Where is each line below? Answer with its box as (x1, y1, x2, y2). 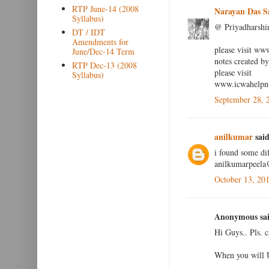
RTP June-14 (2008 (71, 2, 139, 14)
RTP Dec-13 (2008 (71, 59, 137, 71)
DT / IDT (71, 26, 105, 38)
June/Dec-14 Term (71, 45, 134, 57)
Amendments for (71, 35, 128, 47)
